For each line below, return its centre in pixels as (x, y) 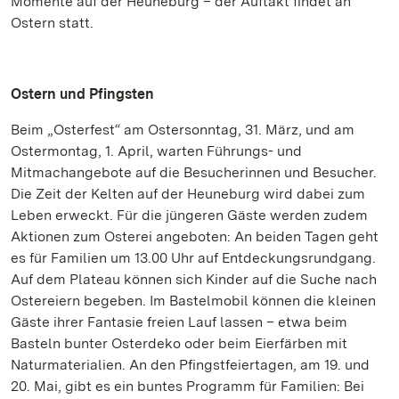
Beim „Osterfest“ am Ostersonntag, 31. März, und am (183, 130)
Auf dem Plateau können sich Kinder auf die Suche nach (194, 279)
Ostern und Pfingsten (82, 94)
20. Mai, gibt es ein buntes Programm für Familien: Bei (187, 386)
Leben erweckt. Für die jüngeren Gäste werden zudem (189, 215)
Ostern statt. (52, 23)
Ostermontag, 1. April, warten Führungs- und (156, 151)
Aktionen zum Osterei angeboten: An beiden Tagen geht (195, 236)
